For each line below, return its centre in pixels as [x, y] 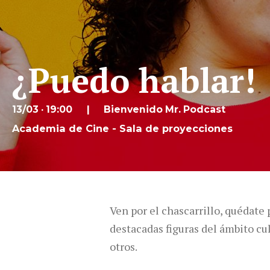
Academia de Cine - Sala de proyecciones [122, 128]
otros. [124, 246]
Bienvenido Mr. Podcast [165, 110]
